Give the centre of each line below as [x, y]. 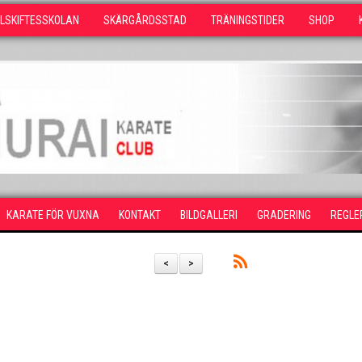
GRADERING [284, 215]
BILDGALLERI [209, 215]
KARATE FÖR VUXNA [53, 215]
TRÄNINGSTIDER [248, 20]
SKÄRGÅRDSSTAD [145, 20]
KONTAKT [140, 215]
